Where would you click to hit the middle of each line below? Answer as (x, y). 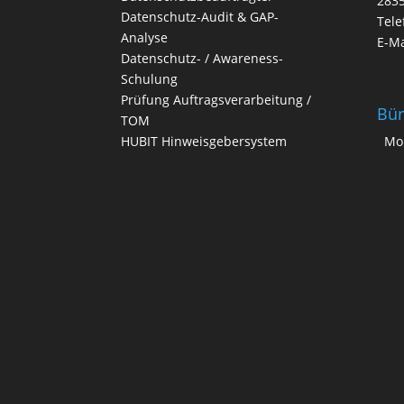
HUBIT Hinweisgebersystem (204, 142)
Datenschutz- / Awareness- (202, 59)
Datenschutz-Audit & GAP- (200, 17)
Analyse (145, 38)
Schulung (150, 79)
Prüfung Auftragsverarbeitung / (216, 100)
